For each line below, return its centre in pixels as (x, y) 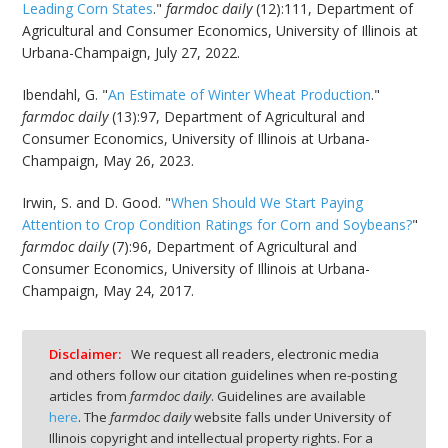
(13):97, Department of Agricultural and (237, 117)
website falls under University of (291, 416)
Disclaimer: (85, 353)
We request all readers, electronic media (253, 353)
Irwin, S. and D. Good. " (97, 203)
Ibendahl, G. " (65, 95)
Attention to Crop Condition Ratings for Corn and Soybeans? (217, 225)
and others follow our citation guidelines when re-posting (223, 374)
